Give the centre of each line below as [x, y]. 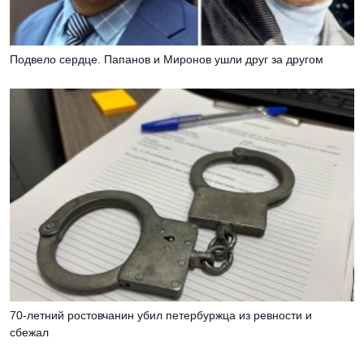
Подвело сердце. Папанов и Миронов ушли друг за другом [167, 60]
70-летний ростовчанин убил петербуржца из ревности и [161, 315]
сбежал [29, 332]
